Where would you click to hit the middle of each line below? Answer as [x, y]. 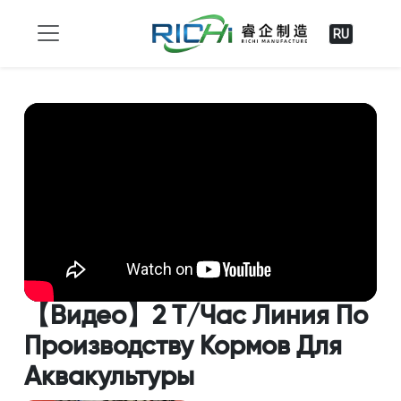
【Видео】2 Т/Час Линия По [196, 316]
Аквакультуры [109, 377]
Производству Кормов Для [183, 347]
